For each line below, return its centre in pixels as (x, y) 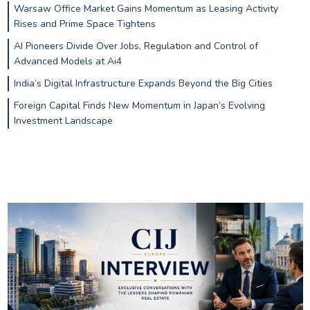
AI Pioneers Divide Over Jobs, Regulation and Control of (136, 46)
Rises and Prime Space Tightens (84, 24)
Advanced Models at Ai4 (67, 61)
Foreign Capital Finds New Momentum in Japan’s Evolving (139, 105)
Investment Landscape (63, 120)
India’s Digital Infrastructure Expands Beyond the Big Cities (143, 83)
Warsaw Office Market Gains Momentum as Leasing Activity (146, 9)
